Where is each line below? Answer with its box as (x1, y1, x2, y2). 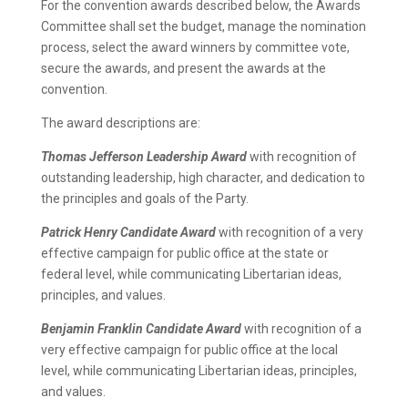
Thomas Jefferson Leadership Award (40, 148, 247, 164)
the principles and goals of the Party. (40, 190, 249, 206)
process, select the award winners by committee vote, (40, 39, 350, 55)
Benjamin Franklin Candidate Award (40, 321, 241, 336)
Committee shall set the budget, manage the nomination (40, 18, 366, 34)
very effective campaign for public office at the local (40, 342, 338, 357)
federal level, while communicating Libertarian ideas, (40, 266, 342, 281)
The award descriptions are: (40, 115, 200, 130)
